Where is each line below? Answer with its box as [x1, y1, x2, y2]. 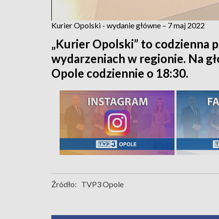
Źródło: [51, 179, 77, 189]
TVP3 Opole [81, 179, 124, 189]
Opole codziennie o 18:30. [51, 66, 188, 80]
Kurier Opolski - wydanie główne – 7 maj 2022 [51, 20, 205, 30]
